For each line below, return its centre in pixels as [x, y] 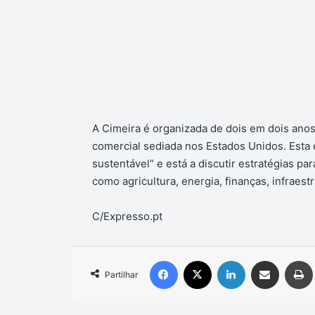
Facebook [198, 260]
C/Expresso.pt [127, 216]
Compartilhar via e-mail [287, 260]
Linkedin [263, 260]
